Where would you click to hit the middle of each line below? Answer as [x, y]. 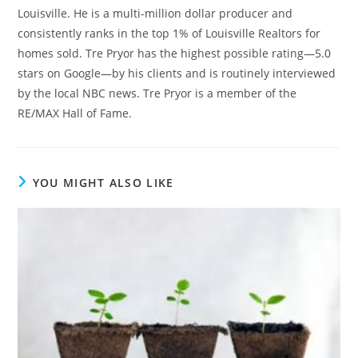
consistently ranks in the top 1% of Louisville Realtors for [169, 33]
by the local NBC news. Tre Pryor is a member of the [157, 93]
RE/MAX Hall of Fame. [75, 113]
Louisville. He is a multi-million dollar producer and [155, 13]
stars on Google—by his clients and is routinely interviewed [177, 73]
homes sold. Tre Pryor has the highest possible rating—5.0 [175, 53]
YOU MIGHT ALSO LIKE [103, 182]
